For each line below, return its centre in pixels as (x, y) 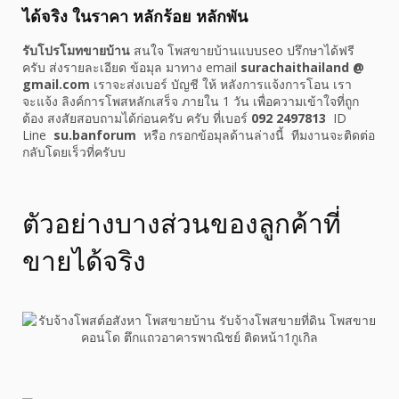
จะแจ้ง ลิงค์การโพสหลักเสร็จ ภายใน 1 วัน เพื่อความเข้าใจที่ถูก (191, 102)
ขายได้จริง (84, 261)
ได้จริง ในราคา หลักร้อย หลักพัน (135, 16)
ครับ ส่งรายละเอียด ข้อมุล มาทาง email (131, 68)
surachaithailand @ (302, 68)
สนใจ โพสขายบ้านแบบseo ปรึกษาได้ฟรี (244, 51)
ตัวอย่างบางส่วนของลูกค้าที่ (182, 224)
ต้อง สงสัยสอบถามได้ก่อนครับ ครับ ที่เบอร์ (135, 118)
